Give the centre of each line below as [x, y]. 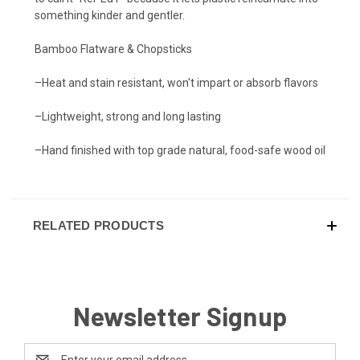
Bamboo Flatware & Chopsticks [113, 49]
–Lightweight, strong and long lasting [128, 116]
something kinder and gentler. [110, 15]
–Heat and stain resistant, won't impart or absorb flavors [176, 82]
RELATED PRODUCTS [98, 225]
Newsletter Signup [180, 315]
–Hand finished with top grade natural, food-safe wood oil [180, 150]
